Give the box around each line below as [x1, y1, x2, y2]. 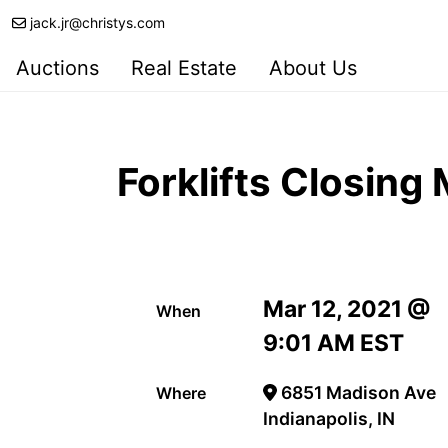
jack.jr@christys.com [30, 14, 165, 31]
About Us [269, 56, 357, 80]
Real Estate [131, 56, 237, 80]
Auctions [16, 56, 99, 80]
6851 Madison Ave [276, 382, 436, 404]
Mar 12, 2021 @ [263, 295, 432, 324]
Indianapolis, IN [263, 408, 396, 430]
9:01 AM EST [263, 329, 405, 358]
